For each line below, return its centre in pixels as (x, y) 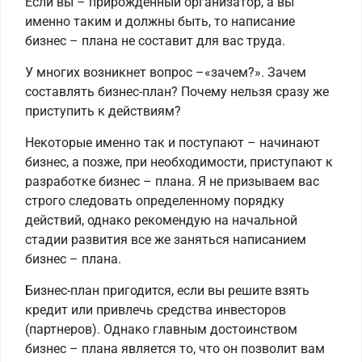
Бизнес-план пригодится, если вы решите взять (167, 291)
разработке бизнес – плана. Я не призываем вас (172, 182)
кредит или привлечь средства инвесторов (156, 310)
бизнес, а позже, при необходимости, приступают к (179, 162)
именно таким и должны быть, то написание (160, 22)
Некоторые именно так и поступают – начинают (173, 143)
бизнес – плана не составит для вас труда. (155, 41)
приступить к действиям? (103, 112)
